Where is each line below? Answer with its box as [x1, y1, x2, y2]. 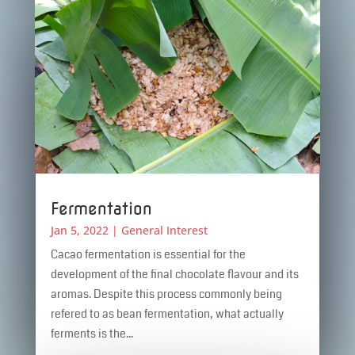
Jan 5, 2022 [50, 222, 109, 238]
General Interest [120, 222, 208, 238]
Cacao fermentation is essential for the [50, 246, 246, 262]
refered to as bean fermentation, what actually [50, 305, 284, 322]
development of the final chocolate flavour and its [50, 265, 299, 282]
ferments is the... [50, 325, 133, 342]
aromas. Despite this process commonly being [50, 285, 282, 302]
